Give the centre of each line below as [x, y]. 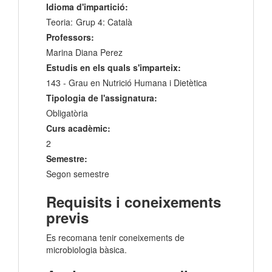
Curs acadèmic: [78, 128]
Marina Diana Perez [84, 53]
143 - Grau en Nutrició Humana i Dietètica [127, 83]
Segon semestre [78, 174]
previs [67, 218]
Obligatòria [67, 113]
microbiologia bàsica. [87, 250]
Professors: [70, 37]
